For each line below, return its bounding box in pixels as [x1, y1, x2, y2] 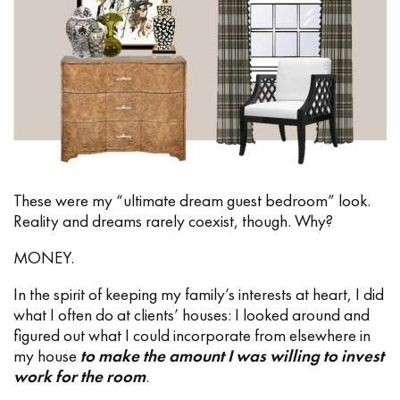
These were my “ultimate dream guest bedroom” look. [13, 188, 371, 212]
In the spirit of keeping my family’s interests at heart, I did [13, 282, 384, 305]
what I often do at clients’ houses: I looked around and [13, 303, 370, 326]
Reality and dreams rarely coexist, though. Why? [13, 209, 333, 232]
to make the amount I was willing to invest [80, 344, 384, 367]
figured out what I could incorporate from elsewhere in [13, 323, 371, 346]
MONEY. [13, 246, 74, 269]
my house [13, 344, 80, 367]
